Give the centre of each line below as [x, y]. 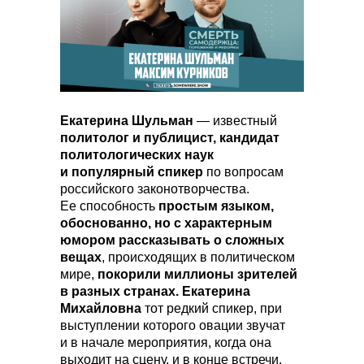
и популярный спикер [133, 172]
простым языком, [216, 206]
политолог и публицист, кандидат [170, 138]
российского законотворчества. [155, 189]
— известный [235, 121]
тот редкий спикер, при [212, 308]
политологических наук [137, 155]
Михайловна [101, 308]
